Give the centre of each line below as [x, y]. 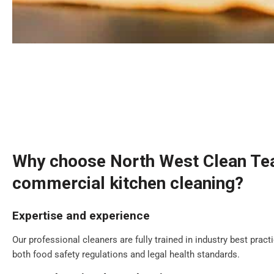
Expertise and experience [81, 216]
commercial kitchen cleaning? [128, 183]
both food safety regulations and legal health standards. [126, 254]
